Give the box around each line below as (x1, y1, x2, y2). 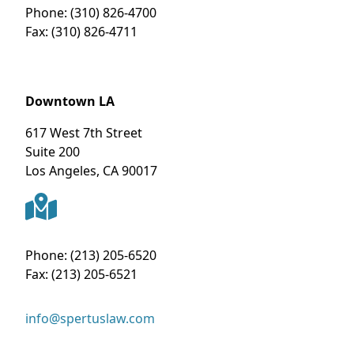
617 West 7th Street (25, 123, 142, 141)
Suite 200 (25, 142, 80, 160)
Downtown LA (25, 92, 115, 110)
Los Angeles (25, 161, 96, 179)
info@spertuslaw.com (25, 310, 155, 328)
